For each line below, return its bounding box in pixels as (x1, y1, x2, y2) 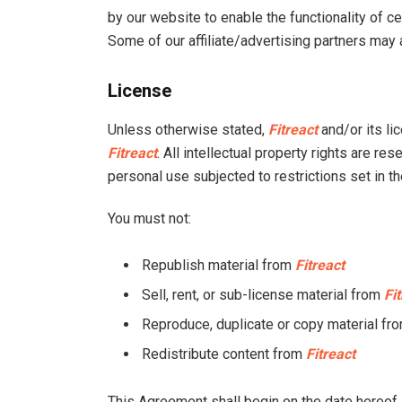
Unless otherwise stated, (108, 120, 268, 138)
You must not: (108, 209, 191, 227)
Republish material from (142, 257, 295, 275)
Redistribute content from (142, 345, 306, 363)
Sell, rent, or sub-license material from (142, 286, 384, 304)
